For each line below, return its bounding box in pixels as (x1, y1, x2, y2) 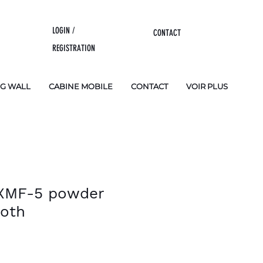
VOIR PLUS (186, 82, 228, 91)
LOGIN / (52, 25, 75, 36)
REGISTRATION (52, 43, 96, 53)
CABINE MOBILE (49, 82, 113, 91)
